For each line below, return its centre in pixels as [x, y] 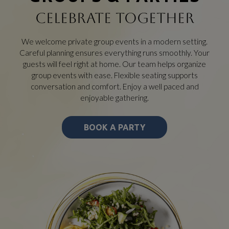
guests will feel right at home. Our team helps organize [114, 64]
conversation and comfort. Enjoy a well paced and [114, 86]
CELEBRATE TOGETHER [114, 18]
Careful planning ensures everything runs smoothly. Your [114, 53]
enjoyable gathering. [114, 98]
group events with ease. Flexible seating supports [114, 75]
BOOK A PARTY [114, 127]
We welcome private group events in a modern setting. [114, 41]
